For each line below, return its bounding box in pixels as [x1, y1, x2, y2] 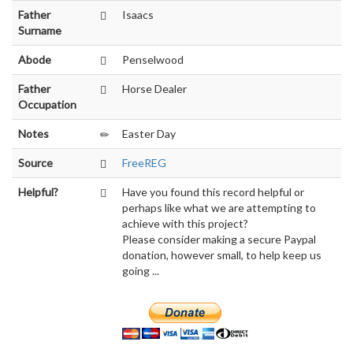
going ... [122, 264, 159, 277]
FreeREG [122, 156, 166, 169]
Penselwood [122, 53, 184, 66]
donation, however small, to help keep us [122, 248, 321, 262]
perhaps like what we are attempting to [122, 201, 316, 214]
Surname [18, 24, 61, 37]
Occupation [18, 98, 76, 111]
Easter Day [122, 127, 176, 140]
